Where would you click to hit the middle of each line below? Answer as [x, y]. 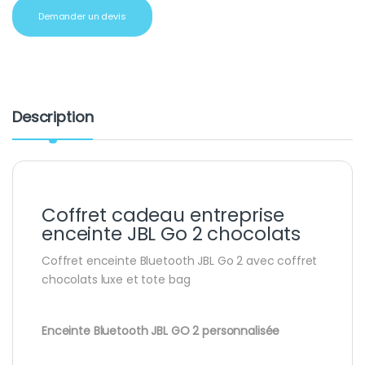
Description [53, 117]
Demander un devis [82, 16]
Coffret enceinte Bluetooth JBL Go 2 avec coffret [180, 260]
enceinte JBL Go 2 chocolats [172, 233]
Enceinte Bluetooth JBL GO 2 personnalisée [161, 330]
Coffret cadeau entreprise [163, 215]
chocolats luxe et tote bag [116, 279]
